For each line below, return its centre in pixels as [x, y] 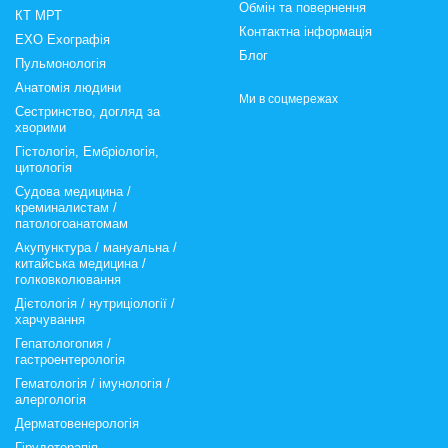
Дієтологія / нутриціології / [95, 303]
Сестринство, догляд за [87, 111]
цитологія [43, 167]
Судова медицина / [73, 191]
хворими [40, 127]
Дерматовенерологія [77, 423]
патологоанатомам [71, 223]
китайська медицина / [80, 263]
